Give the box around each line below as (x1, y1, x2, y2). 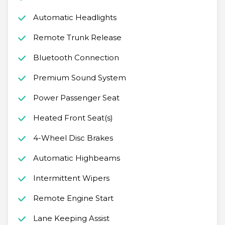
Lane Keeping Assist (33, 213, 109, 223)
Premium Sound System (33, 73, 126, 83)
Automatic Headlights (33, 13, 117, 23)
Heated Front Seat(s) (33, 113, 113, 123)
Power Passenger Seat (33, 93, 120, 103)
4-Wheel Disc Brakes (33, 133, 113, 143)
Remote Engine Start (33, 193, 114, 203)
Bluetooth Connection (33, 53, 119, 63)
